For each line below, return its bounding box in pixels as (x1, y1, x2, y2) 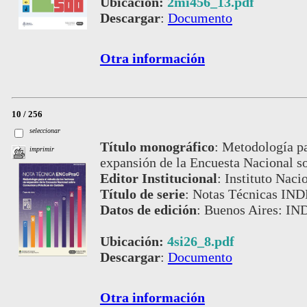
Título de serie (99, 186, 185, 201)
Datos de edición (99, 201, 197, 217)
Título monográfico (99, 138, 214, 154)
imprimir (29, 145, 55, 153)
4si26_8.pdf (167, 233, 234, 249)
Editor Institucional (99, 170, 217, 186)
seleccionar (29, 126, 61, 134)
